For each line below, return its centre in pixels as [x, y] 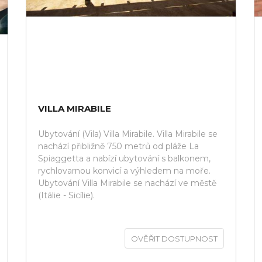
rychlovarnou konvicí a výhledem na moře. [124, 171]
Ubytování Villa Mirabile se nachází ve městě [127, 183]
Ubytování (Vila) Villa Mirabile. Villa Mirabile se [128, 134]
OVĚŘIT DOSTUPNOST [174, 239]
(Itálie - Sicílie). [66, 195]
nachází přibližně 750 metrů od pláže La [118, 146]
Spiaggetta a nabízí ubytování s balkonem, [124, 158]
